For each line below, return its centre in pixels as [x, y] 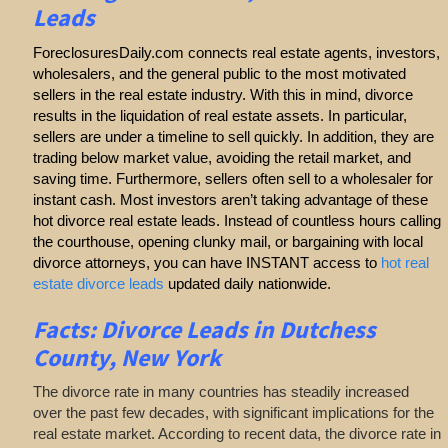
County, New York [126, 357]
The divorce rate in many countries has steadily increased [220, 392]
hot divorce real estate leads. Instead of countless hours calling [236, 220]
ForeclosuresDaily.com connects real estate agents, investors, [236, 52]
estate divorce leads [98, 283]
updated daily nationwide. [251, 283]
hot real [404, 262]
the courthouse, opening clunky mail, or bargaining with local [227, 241]
